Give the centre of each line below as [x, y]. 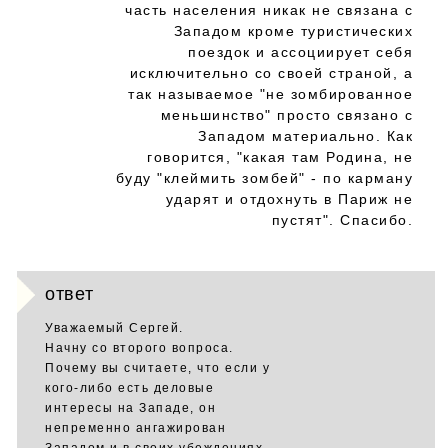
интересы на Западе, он [130, 408]
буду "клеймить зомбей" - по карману [264, 178]
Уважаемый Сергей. [114, 328]
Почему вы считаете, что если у [157, 368]
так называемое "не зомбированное [270, 94]
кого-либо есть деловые [129, 388]
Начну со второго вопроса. [139, 348]
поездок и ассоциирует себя [300, 52]
